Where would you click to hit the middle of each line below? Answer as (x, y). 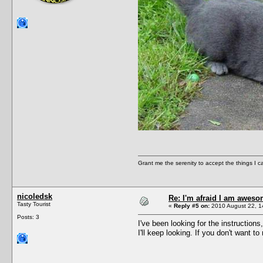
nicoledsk (35, 196)
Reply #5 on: (192, 205)
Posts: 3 (28, 217)
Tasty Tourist (34, 204)
